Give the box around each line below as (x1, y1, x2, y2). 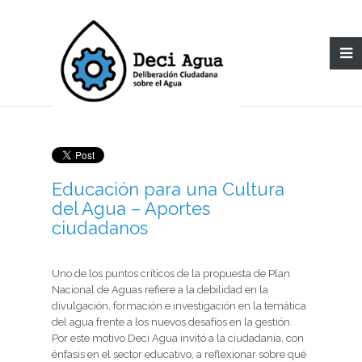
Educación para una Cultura (52, 179, 284, 200)
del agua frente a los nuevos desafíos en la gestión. (52, 316, 293, 328)
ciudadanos (52, 217, 148, 238)
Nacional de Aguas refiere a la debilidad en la (52, 284, 268, 296)
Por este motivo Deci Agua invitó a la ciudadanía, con (52, 332, 304, 344)
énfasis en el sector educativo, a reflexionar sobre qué (52, 348, 306, 360)
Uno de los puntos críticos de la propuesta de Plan (52, 267, 290, 280)
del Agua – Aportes (52, 198, 210, 219)
